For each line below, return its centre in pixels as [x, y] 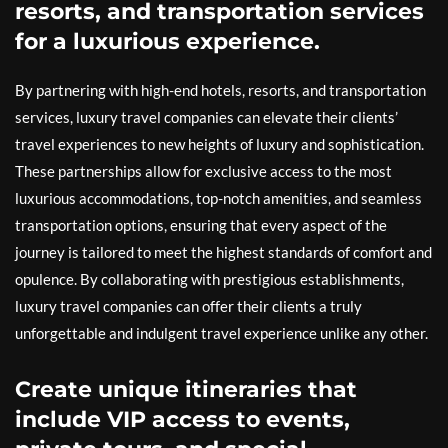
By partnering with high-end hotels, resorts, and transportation [220, 90]
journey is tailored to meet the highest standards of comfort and [223, 252]
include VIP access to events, [182, 419]
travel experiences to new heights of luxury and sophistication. [219, 144]
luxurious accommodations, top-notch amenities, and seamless [218, 198]
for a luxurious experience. [167, 41]
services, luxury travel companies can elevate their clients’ [206, 117]
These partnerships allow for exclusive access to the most [203, 171]
